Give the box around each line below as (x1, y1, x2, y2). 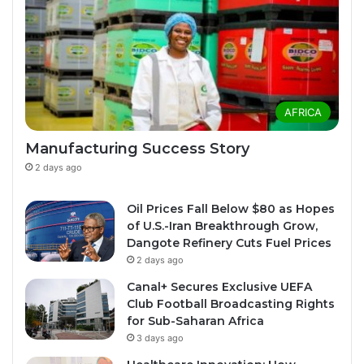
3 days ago (136, 332, 184, 344)
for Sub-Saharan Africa (127, 314, 264, 329)
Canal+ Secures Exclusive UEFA (127, 279, 312, 295)
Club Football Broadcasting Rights (127, 297, 335, 312)
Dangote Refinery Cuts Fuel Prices (127, 236, 331, 251)
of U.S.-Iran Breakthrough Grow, (127, 219, 318, 234)
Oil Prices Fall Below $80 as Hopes (127, 201, 335, 217)
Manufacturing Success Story (25, 140, 249, 158)
